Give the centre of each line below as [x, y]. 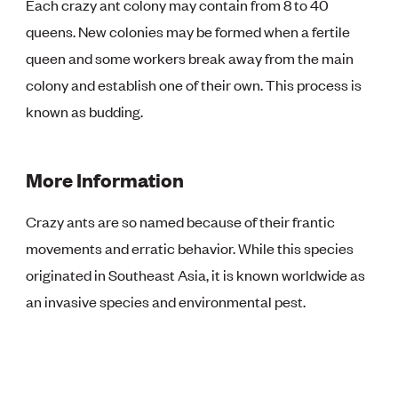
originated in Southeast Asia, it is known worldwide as [196, 274]
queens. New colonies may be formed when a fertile [188, 31]
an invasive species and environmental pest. [166, 301]
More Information [105, 179]
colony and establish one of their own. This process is [194, 84]
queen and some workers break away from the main [190, 57]
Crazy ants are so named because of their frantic [181, 221]
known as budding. [85, 111]
